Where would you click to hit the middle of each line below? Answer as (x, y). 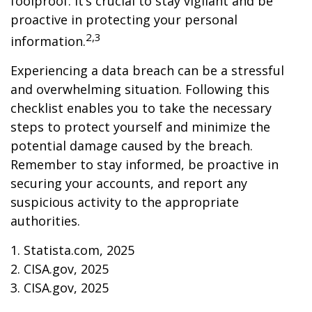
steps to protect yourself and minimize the (140, 127)
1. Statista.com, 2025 (72, 250)
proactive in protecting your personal (124, 19)
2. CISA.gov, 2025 (60, 269)
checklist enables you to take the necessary (141, 108)
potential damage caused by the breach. (132, 146)
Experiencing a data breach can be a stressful (147, 70)
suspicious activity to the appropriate (125, 202)
